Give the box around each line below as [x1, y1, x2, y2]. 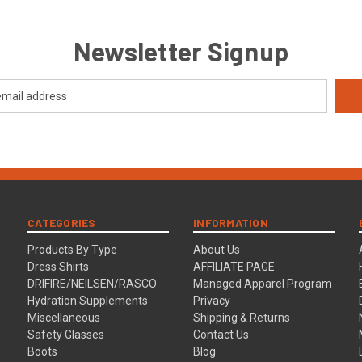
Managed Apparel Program [193, 276, 333, 290]
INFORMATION [193, 215, 268, 229]
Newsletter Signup [73, 35, 289, 66]
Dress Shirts [27, 259, 90, 273]
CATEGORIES [27, 215, 96, 229]
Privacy [193, 293, 231, 307]
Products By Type [27, 242, 118, 256]
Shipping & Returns [193, 310, 291, 324]
